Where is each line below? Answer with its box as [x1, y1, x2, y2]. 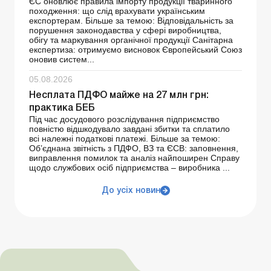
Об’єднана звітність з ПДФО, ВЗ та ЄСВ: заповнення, [29, 143, 238, 153]
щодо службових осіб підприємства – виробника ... [29, 162, 230, 172]
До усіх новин [101, 186, 160, 195]
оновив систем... [29, 54, 94, 64]
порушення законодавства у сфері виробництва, [29, 25, 221, 35]
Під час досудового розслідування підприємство [29, 114, 220, 124]
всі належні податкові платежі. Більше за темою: [29, 133, 220, 143]
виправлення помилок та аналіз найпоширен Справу [29, 152, 240, 163]
